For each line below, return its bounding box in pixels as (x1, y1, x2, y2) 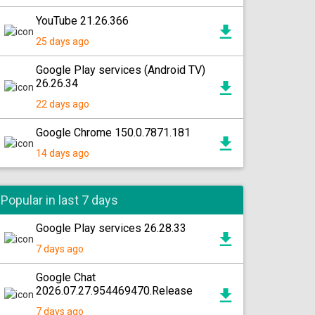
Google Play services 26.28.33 (36, 221, 186, 235)
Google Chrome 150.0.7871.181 (36, 126, 191, 139)
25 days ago (36, 36, 89, 47)
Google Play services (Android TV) (36, 63, 205, 77)
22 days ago (36, 98, 89, 110)
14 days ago (36, 148, 89, 159)
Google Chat (36, 271, 96, 284)
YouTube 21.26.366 (36, 14, 129, 27)
